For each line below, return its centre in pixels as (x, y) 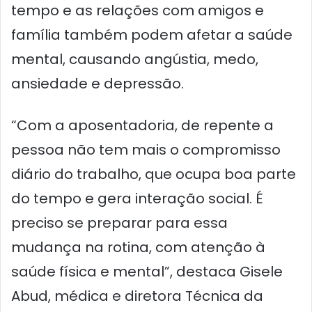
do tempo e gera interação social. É (137, 199)
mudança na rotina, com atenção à (138, 248)
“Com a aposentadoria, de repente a (142, 126)
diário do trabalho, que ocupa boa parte (154, 174)
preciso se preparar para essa (119, 223)
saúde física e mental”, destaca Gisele (147, 272)
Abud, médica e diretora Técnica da (137, 296)
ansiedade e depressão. (97, 84)
